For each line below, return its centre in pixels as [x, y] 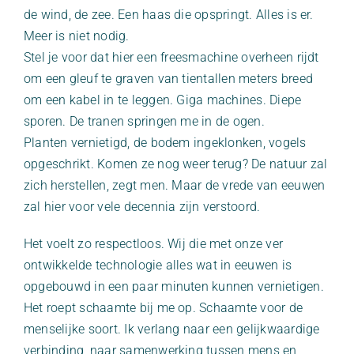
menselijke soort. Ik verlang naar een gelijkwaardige [172, 329]
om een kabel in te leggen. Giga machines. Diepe [163, 100]
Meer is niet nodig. [77, 36]
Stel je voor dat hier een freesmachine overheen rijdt [171, 57]
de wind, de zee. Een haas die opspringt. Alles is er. [169, 14]
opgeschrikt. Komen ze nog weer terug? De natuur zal [176, 164]
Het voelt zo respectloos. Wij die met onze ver [154, 243]
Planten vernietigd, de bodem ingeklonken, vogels [165, 142]
